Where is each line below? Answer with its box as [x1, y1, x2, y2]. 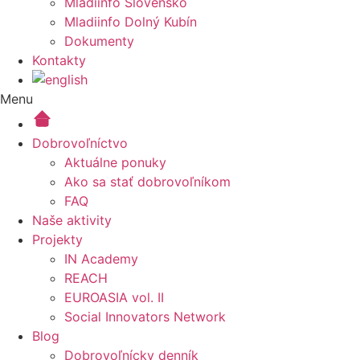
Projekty [32, 231, 83, 247]
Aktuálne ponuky [64, 154, 166, 170]
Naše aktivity [32, 212, 112, 228]
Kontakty [32, 52, 86, 68]
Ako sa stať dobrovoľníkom [64, 174, 231, 190]
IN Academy [64, 251, 138, 267]
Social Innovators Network [64, 309, 226, 325]
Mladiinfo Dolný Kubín [64, 14, 197, 30]
